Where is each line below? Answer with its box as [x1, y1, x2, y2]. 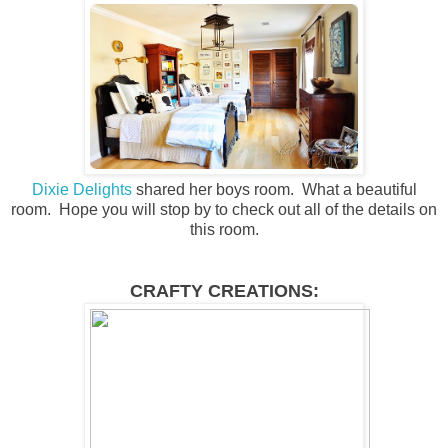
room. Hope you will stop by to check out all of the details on [11, 201, 437, 219]
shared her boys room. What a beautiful [131, 181, 417, 199]
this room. [189, 221, 259, 239]
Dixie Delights [31, 181, 132, 199]
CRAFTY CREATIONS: [129, 281, 319, 302]
